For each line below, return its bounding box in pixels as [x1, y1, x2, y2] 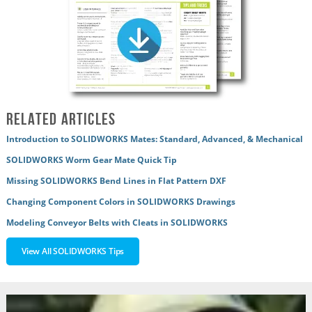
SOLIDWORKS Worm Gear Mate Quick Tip [6, 154, 177, 166]
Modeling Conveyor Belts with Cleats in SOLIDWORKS [6, 217, 228, 229]
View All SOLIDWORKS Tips [22, 245, 125, 258]
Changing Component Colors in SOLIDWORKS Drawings [6, 196, 235, 208]
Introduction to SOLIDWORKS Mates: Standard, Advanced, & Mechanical [6, 133, 303, 146]
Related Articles [6, 110, 116, 129]
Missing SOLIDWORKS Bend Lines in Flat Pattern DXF [6, 175, 226, 187]
